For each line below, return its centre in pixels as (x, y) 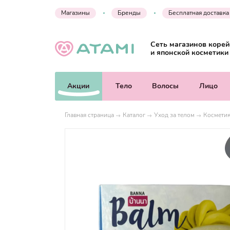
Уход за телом (174, 115)
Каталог (134, 115)
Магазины (75, 13)
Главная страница (89, 115)
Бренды (129, 13)
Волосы (166, 86)
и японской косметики (189, 53)
